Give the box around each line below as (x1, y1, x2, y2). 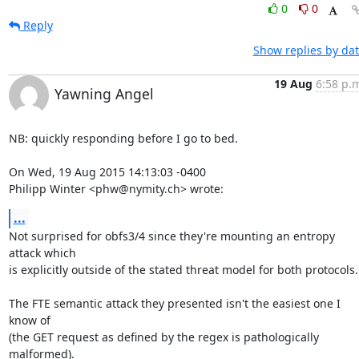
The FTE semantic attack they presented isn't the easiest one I (8, 296, 341, 311)
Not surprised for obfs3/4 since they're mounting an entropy (8, 228, 335, 244)
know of (8, 313, 50, 328)
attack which (8, 245, 76, 260)
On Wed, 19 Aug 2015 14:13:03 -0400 (8, 164, 206, 179)
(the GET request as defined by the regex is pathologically (8, 329, 319, 345)
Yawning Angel (54, 84, 154, 103)
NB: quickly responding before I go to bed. (8, 131, 238, 146)
